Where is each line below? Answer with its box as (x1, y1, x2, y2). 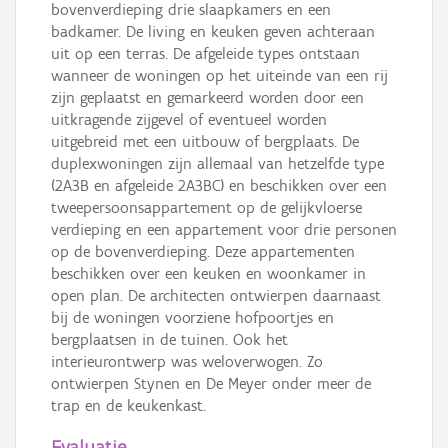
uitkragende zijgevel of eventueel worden (51, 110, 327, 130)
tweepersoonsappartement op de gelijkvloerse (51, 198, 362, 218)
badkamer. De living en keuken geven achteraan (51, 22, 375, 42)
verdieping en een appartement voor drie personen (51, 220, 397, 240)
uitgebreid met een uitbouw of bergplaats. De (51, 132, 359, 152)
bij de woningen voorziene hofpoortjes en (51, 308, 334, 328)
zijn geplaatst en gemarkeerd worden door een (51, 88, 364, 108)
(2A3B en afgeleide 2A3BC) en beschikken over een (51, 176, 387, 196)
